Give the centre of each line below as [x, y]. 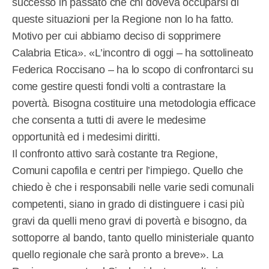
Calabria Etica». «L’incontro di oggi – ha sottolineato [133, 53]
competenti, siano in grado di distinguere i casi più [128, 204]
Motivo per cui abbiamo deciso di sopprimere [116, 36]
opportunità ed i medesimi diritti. [86, 137]
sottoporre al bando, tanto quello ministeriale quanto [133, 237]
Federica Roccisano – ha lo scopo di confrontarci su [133, 69]
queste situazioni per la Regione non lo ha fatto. [123, 19]
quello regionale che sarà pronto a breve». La [118, 254]
